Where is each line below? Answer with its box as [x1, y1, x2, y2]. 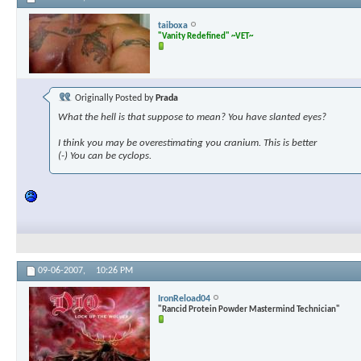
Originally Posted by [73, 93, 156, 104]
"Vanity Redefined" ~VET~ [158, 31, 253, 41]
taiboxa [158, 20, 188, 31]
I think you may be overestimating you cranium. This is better [58, 138, 317, 149]
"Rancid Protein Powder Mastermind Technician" [158, 305, 340, 314]
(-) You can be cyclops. [58, 151, 151, 162]
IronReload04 [158, 293, 210, 304]
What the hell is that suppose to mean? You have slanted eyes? [58, 112, 326, 123]
